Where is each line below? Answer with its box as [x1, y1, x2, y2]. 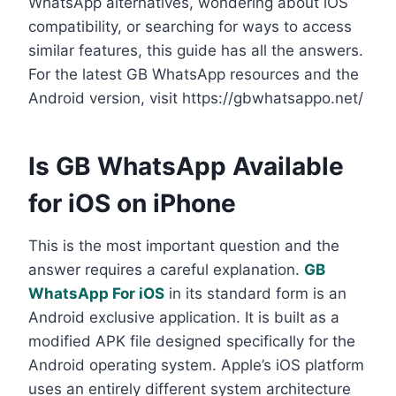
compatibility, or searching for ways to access [28, 17, 352, 35]
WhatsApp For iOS [28, 284, 164, 302]
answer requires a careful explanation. [28, 260, 304, 278]
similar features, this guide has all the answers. [28, 41, 363, 59]
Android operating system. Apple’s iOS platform [28, 355, 364, 374]
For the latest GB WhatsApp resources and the [28, 65, 359, 83]
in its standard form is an [164, 284, 346, 302]
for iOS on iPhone [28, 187, 236, 218]
